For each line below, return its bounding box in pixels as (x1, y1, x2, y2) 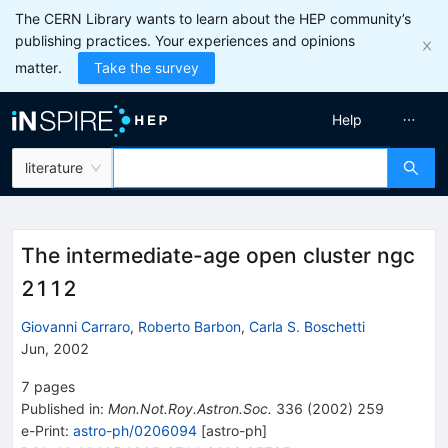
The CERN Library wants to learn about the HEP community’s (15, 10, 411, 27)
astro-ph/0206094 (73, 421, 197, 439)
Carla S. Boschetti (249, 317, 365, 335)
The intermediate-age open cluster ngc (21, 243, 415, 268)
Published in (21, 399, 100, 417)
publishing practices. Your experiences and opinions (15, 32, 355, 49)
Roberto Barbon (138, 317, 241, 335)
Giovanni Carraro (21, 317, 130, 335)
